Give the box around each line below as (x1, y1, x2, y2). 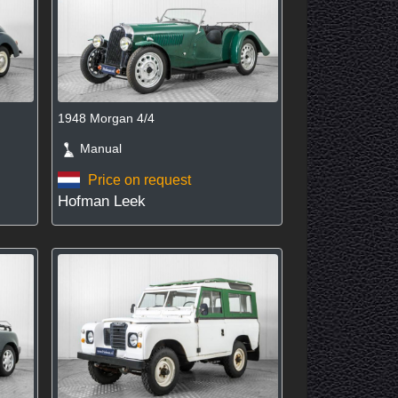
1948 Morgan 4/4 (57, 111, 155, 126)
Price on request (88, 171, 192, 187)
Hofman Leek (57, 193, 146, 211)
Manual (68, 141, 122, 156)
